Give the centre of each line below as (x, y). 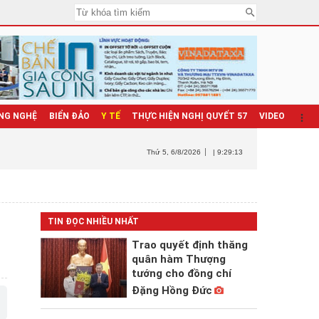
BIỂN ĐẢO (69, 116)
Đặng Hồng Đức (172, 291)
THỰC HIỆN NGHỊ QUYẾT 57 (189, 116)
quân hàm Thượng (178, 259)
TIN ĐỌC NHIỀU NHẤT (93, 221)
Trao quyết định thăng (189, 245)
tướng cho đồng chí (181, 273)
